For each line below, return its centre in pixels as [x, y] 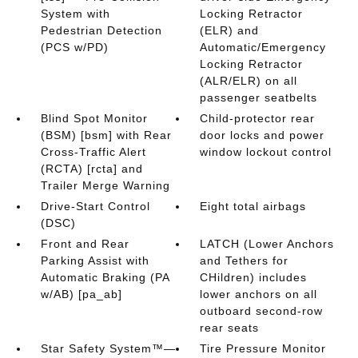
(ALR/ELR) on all [249, 81]
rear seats [230, 328]
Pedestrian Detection [101, 30]
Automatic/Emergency [263, 47]
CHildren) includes [254, 277]
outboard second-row [262, 311]
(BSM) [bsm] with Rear [106, 135]
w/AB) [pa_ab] [81, 294]
